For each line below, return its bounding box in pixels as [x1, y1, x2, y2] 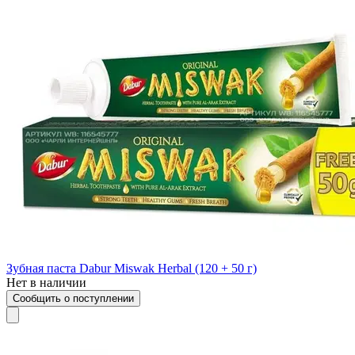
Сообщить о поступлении [13, 292, 134, 304]
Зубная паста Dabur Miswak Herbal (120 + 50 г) [6, 261, 257, 275]
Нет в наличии [6, 275, 86, 289]
